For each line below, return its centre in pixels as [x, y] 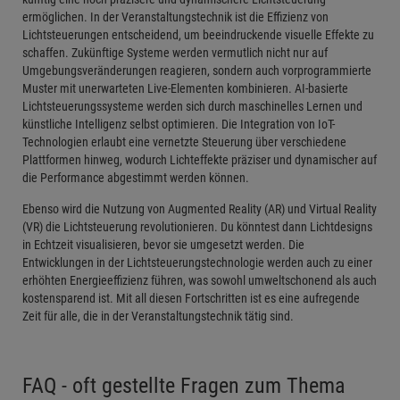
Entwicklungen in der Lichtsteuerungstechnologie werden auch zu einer [197, 262]
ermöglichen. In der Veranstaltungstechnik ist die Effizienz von [175, 17]
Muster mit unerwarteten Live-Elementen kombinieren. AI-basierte [185, 88]
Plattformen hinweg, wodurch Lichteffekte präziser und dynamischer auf [200, 159]
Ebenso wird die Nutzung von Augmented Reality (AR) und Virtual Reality [200, 208]
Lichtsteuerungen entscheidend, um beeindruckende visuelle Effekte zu [198, 34]
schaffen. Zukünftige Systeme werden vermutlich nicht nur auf [175, 52]
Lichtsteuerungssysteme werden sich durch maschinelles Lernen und [192, 106]
